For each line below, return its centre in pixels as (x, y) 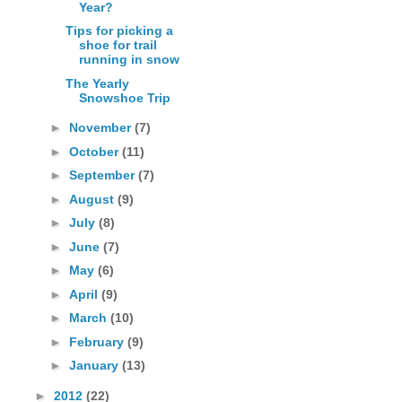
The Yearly (97, 83)
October (95, 151)
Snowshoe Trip (124, 97)
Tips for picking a (119, 31)
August (93, 199)
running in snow (129, 60)
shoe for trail (118, 45)
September (103, 175)
